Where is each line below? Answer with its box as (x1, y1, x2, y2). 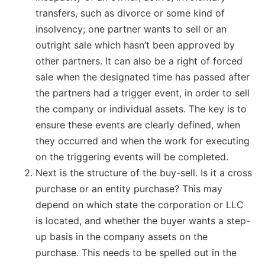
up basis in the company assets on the (35, 231, 208, 243)
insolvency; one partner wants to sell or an (35, 23, 227, 35)
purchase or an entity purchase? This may (35, 183, 222, 195)
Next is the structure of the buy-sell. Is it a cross (35, 167, 252, 179)
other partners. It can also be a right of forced (35, 55, 243, 67)
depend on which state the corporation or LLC (35, 199, 244, 211)
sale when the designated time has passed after (35, 71, 250, 83)
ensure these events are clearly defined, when (35, 119, 240, 131)
